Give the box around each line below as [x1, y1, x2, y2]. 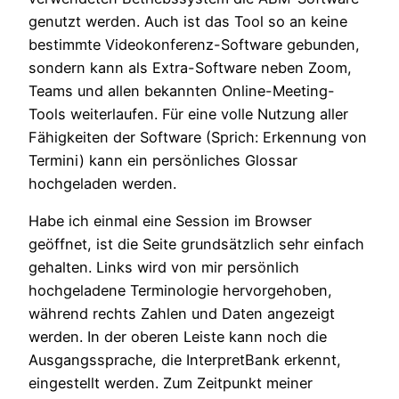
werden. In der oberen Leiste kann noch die [28, 328, 327, 346]
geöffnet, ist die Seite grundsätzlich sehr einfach [28, 235, 364, 254]
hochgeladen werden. [28, 175, 176, 193]
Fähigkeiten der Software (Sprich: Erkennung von [28, 128, 367, 147]
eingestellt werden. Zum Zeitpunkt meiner [28, 374, 313, 393]
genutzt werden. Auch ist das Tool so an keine [28, 12, 347, 31]
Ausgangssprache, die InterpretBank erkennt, [28, 351, 341, 370]
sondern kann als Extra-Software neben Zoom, [28, 59, 352, 77]
